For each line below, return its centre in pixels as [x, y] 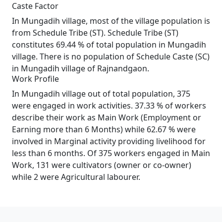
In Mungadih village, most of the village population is [111, 21]
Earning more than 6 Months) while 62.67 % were [104, 129]
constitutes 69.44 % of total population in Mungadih [109, 45]
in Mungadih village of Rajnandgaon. [81, 68]
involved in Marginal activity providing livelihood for [109, 141]
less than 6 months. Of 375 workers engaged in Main [111, 153]
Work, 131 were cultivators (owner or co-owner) [102, 165]
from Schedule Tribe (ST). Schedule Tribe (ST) [95, 33]
